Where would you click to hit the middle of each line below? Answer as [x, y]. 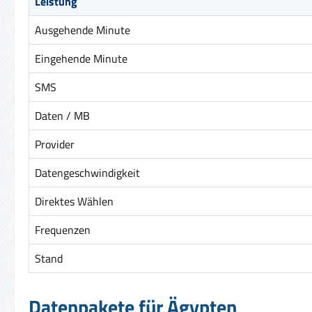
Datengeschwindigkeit [87, 172]
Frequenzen [63, 229]
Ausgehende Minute [83, 30]
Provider [55, 144]
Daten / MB [62, 115]
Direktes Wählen [74, 201]
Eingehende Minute [81, 58]
